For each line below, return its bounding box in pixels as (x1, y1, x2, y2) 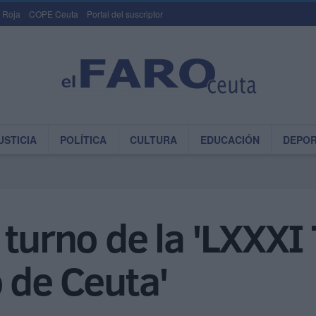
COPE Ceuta (29, 8, 78, 20)
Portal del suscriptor (87, 8, 163, 20)
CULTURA (130, 133, 177, 147)
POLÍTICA (60, 133, 107, 147)
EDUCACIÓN (200, 133, 260, 147)
